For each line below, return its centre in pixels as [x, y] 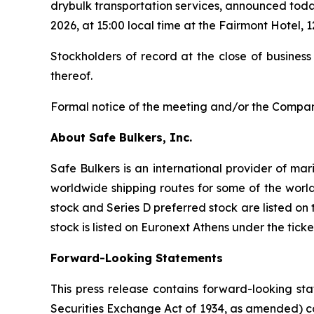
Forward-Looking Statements [137, 258]
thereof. [71, 76]
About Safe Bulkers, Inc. [121, 137]
